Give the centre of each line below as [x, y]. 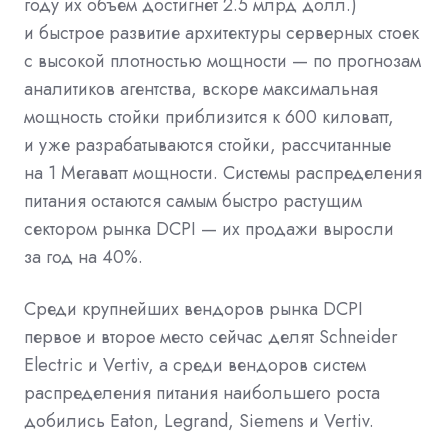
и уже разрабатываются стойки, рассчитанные [207, 144]
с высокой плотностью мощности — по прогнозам [222, 60]
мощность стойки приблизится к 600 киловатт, [209, 116]
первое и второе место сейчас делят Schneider [211, 336]
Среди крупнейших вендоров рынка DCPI [193, 308]
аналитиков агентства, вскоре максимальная [201, 88]
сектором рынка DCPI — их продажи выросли [209, 228]
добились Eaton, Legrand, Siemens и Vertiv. [199, 420]
